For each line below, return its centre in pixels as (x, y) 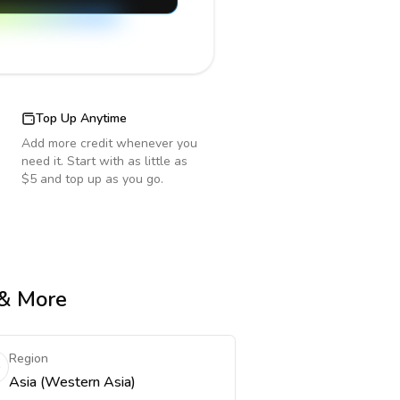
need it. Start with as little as (104, 161)
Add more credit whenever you (109, 143)
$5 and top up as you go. (92, 179)
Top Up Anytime (81, 118)
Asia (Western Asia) (72, 382)
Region (28, 358)
